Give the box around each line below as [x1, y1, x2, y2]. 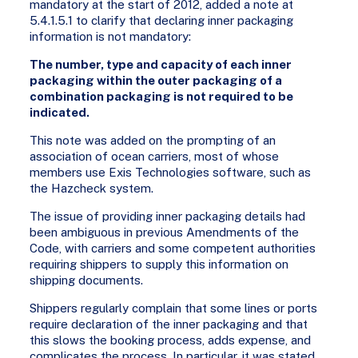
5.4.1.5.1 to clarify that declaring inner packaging [30, 13, 294, 27]
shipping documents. [30, 272, 144, 287]
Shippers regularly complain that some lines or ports [30, 300, 318, 315]
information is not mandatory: [30, 29, 192, 43]
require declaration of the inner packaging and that [30, 316, 308, 331]
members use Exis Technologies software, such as [30, 165, 312, 179]
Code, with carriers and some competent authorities [30, 241, 316, 255]
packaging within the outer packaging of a [30, 73, 283, 87]
